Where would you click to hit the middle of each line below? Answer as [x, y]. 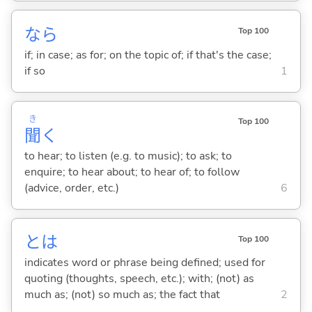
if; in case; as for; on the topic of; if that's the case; [148, 55]
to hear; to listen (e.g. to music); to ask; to [128, 156]
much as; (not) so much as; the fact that [122, 295]
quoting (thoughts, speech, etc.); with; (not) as [139, 279]
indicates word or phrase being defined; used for [145, 263]
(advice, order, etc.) [71, 188]
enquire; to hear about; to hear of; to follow [132, 172]
